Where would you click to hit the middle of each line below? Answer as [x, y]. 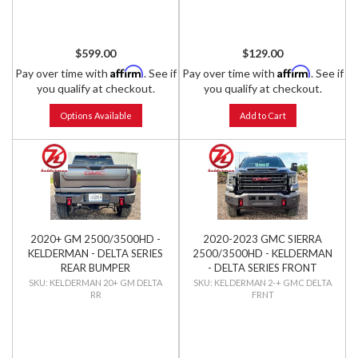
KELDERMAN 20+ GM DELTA [106, 282]
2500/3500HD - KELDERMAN [263, 253]
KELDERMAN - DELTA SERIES [95, 253]
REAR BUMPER [95, 268]
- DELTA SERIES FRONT [263, 268]
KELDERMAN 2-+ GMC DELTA [273, 282]
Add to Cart [263, 115]
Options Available [95, 115]
